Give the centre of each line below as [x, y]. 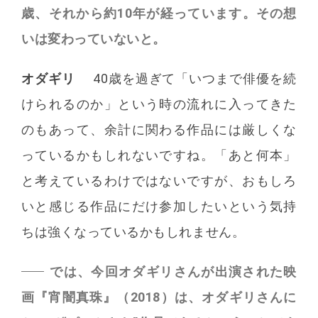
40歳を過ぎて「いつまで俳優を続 [194, 79]
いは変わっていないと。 [94, 39]
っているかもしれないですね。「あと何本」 [159, 155]
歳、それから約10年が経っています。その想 [159, 13]
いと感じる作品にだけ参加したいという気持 [159, 207]
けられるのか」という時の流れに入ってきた [159, 104]
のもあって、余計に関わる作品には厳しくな [159, 130]
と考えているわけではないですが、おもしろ [159, 181]
